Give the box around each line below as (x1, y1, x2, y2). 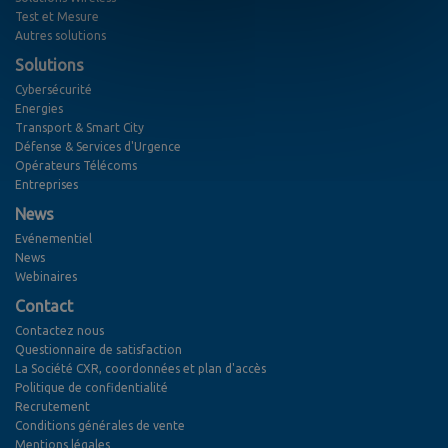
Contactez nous (15, 324, 104, 338)
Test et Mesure (15, 10, 99, 24)
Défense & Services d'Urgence (15, 140, 181, 154)
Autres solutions (15, 29, 106, 43)
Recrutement (15, 400, 90, 414)
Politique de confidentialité (15, 381, 168, 395)
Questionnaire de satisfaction (15, 343, 182, 357)
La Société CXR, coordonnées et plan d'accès (15, 362, 266, 376)
